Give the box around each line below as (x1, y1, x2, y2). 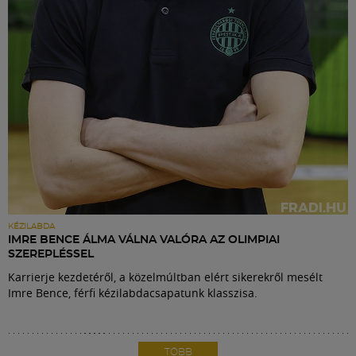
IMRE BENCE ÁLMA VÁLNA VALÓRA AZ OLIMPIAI (8, 234, 280, 246)
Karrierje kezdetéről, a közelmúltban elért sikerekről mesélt (8, 269, 323, 285)
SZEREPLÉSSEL (8, 249, 94, 261)
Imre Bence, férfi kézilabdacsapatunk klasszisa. (8, 285, 257, 301)
